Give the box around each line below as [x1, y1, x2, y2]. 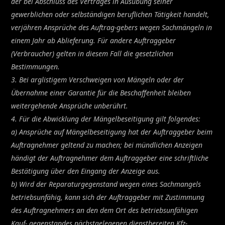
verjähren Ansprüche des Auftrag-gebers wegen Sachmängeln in [11, 22, 212, 32]
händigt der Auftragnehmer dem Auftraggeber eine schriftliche [11, 153, 209, 163]
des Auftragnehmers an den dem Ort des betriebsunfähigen [11, 205, 198, 215]
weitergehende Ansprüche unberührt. [11, 100, 129, 110]
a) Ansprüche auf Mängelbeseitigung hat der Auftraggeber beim [11, 127, 213, 137]
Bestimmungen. [11, 61, 60, 71]
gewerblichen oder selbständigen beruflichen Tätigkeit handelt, [11, 9, 210, 19]
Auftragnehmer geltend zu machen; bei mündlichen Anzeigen [11, 140, 203, 150]
